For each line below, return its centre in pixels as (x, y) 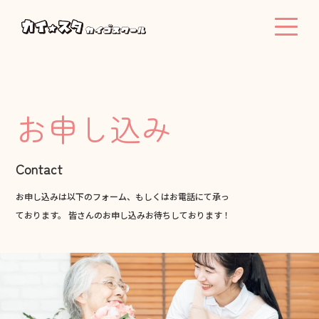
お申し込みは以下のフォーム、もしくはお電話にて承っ (123, 196)
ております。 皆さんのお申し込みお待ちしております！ (124, 215)
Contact (40, 169)
